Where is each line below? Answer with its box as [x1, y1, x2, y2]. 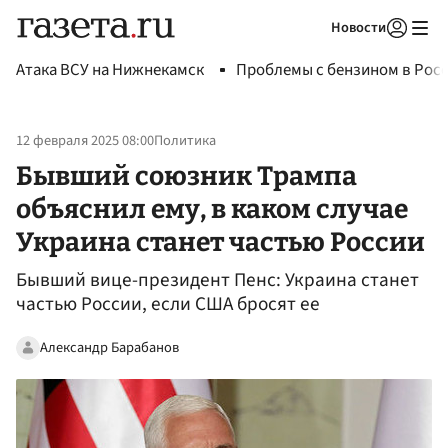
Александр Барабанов [40, 336, 179, 358]
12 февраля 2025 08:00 [16, 130, 154, 152]
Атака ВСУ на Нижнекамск [16, 58, 204, 82]
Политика [154, 130, 216, 152]
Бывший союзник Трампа [16, 159, 357, 192]
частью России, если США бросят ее [16, 290, 320, 319]
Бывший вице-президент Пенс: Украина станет [16, 266, 419, 295]
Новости [331, 17, 386, 38]
